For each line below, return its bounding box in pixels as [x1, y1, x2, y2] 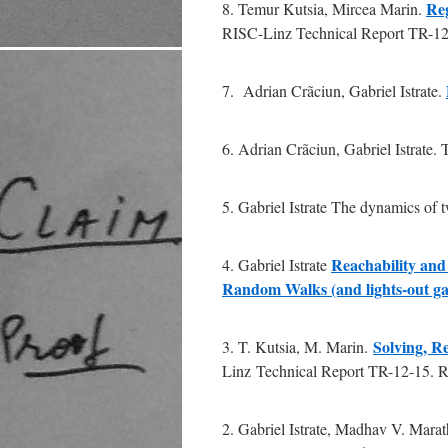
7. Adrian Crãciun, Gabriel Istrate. [222, 80, 446, 101]
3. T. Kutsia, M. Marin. [222, 336, 373, 357]
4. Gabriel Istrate [222, 254, 331, 275]
